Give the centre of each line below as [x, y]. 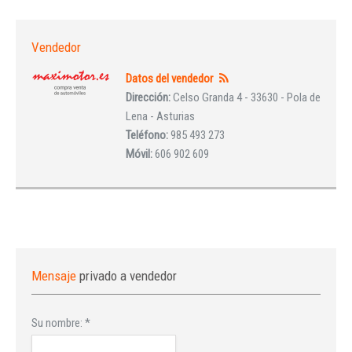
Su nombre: [58, 323]
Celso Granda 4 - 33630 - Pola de [247, 97]
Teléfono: [148, 135]
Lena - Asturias [160, 116]
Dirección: [149, 97]
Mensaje [55, 276]
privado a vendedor [128, 276]
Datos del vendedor [169, 79]
